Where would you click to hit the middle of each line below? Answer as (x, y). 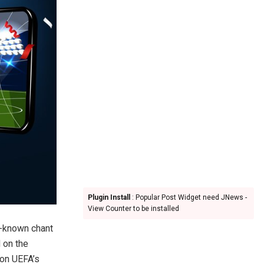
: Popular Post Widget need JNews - (189, 197)
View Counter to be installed (133, 209)
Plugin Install (109, 197)
